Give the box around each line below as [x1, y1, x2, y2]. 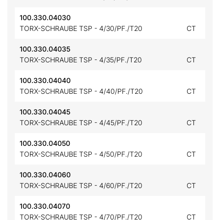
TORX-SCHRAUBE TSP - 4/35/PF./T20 [20, 55, 142, 64]
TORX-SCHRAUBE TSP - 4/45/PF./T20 [20, 118, 142, 127]
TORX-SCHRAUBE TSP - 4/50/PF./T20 [20, 150, 142, 158]
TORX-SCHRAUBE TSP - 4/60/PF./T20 [20, 181, 142, 190]
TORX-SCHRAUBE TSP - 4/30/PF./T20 [20, 24, 142, 32]
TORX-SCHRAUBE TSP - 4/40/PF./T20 [20, 87, 143, 95]
